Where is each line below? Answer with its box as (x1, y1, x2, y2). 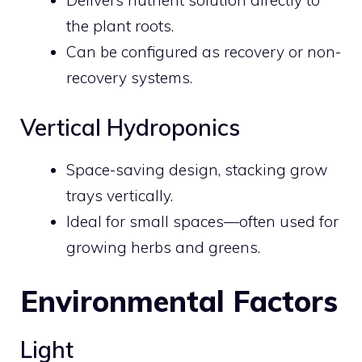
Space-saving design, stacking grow (66, 159, 327, 179)
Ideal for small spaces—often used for (66, 211, 339, 231)
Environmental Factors (20, 283, 338, 319)
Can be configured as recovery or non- (66, 42, 341, 61)
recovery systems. (66, 68, 192, 87)
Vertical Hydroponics (20, 112, 240, 141)
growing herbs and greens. (66, 237, 260, 257)
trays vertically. (66, 185, 173, 205)
